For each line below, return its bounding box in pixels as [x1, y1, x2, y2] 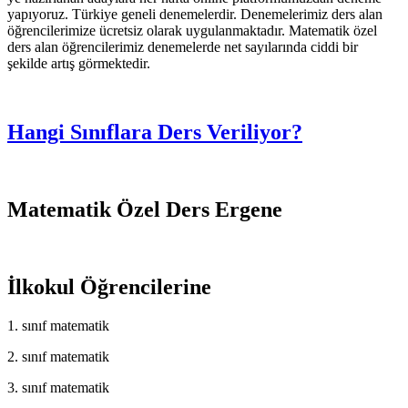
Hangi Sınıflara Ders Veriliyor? [7, 120, 302, 145]
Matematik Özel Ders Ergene [7, 198, 282, 222]
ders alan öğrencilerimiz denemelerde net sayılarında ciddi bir [7, 38, 358, 55]
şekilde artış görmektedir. [7, 55, 150, 71]
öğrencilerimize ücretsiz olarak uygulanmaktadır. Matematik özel [7, 22, 377, 38]
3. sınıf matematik [7, 379, 109, 395]
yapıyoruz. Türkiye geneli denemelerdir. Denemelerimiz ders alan [7, 5, 382, 22]
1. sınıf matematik [7, 317, 109, 333]
